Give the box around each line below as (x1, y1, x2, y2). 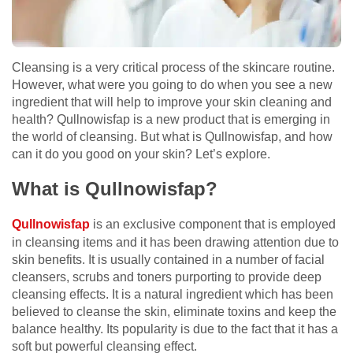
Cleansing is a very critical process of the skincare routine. (12, 60, 335, 74)
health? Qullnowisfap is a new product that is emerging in (12, 112, 330, 126)
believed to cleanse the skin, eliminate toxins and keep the (12, 304, 336, 318)
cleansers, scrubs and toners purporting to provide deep (12, 269, 321, 284)
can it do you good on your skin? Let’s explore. (12, 147, 270, 161)
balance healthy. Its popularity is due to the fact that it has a (12, 321, 338, 336)
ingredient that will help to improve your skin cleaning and (12, 95, 332, 109)
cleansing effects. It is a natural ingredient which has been (12, 287, 333, 301)
